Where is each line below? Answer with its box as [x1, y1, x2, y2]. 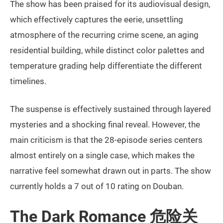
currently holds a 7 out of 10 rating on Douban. [10, 181, 184, 191]
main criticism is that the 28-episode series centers [10, 134, 203, 145]
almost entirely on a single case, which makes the [10, 150, 195, 160]
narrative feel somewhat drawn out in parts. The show [10, 165, 211, 176]
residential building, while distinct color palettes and [10, 45, 205, 55]
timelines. [10, 76, 46, 86]
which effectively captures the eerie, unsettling [10, 14, 183, 24]
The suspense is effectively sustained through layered [10, 104, 211, 114]
